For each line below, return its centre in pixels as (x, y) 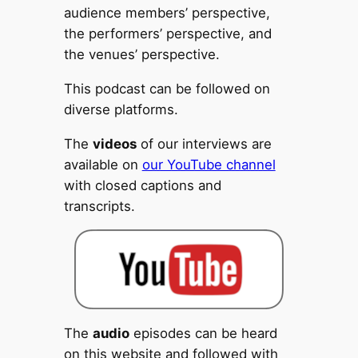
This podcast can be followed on (167, 88)
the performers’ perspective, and (167, 34)
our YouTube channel (209, 164)
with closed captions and (142, 185)
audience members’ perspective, (167, 13)
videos (114, 143)
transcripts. (99, 206)
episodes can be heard (203, 334)
